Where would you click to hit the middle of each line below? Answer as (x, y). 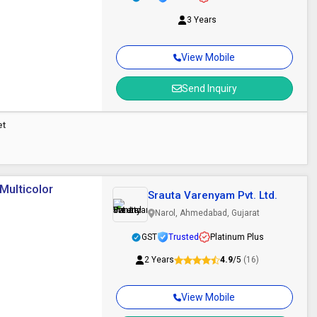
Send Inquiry (209, 88)
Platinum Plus (237, 237)
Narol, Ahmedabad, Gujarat (207, 213)
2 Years (160, 260)
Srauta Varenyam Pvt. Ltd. (212, 195)
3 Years (202, 20)
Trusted (183, 237)
